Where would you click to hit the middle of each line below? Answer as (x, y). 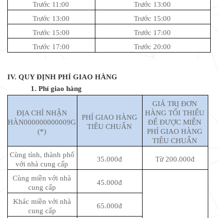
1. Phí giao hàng (56, 88)
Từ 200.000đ (175, 159)
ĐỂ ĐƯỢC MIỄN (175, 122)
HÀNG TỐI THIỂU (175, 113)
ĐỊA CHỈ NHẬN (42, 113)
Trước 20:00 (153, 47)
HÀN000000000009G (42, 122)
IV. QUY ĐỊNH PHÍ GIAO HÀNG (62, 77)
